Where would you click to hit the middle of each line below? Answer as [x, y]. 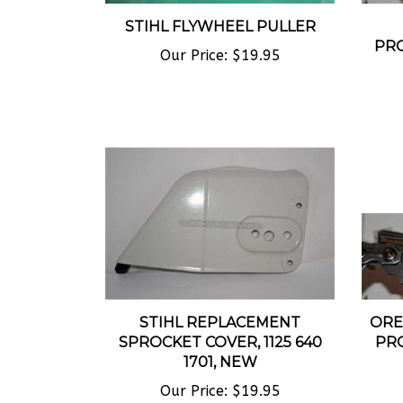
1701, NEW [220, 347]
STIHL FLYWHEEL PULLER [220, 11]
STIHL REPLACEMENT [220, 308]
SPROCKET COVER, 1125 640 [220, 327]
